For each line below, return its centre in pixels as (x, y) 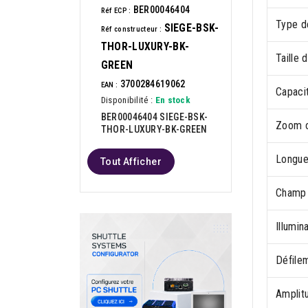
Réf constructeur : (131, 29)
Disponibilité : (127, 100)
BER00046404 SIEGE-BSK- (154, 117)
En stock (173, 100)
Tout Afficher (131, 161)
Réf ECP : (116, 10)
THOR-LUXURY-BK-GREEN (154, 129)
